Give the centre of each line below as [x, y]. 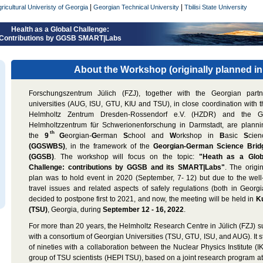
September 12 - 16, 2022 [143, 210]
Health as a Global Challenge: [60, 29]
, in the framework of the [109, 146]
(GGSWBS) [47, 146]
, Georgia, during [75, 210]
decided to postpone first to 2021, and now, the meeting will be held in [142, 199]
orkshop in [198, 136]
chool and [149, 136]
